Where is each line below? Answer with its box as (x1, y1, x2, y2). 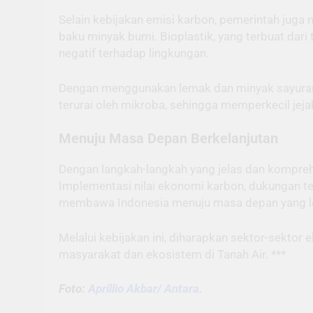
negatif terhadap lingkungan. (59, 46, 209, 61)
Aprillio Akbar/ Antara (88, 282, 199, 296)
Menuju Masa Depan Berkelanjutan (59, 131, 278, 147)
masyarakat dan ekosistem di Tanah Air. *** (59, 247, 286, 261)
